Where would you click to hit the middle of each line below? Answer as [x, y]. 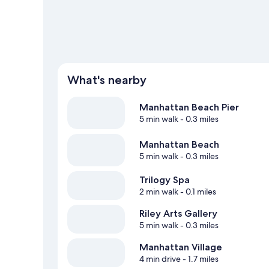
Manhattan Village [181, 247]
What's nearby [107, 80]
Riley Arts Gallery [178, 214]
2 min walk [159, 192]
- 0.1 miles [197, 192]
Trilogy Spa [165, 180]
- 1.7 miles [200, 259]
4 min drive [160, 259]
